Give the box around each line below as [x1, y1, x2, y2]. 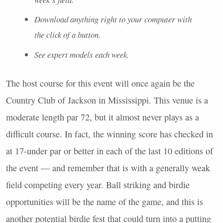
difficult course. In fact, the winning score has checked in [6, 127, 213, 140]
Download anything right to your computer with [34, 13, 192, 25]
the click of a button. [34, 29, 101, 41]
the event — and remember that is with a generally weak [6, 161, 210, 174]
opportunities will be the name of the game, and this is [6, 195, 203, 208]
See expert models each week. [34, 48, 129, 60]
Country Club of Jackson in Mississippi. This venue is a [6, 94, 208, 106]
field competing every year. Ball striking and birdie [6, 178, 190, 191]
